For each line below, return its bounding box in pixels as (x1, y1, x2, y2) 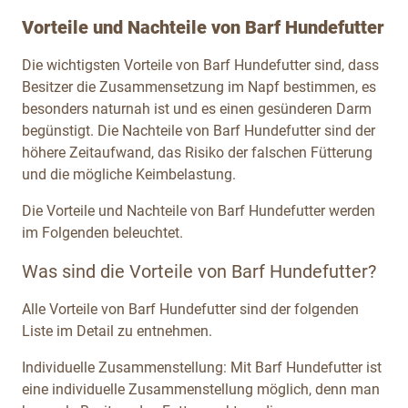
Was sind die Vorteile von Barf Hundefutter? (22, 260, 376, 282)
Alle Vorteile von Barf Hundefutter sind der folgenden (22, 300, 359, 318)
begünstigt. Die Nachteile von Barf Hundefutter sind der (22, 121, 375, 139)
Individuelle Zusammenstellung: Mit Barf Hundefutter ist (22, 358, 382, 376)
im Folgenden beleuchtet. (22, 223, 183, 241)
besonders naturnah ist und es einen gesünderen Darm (22, 99, 372, 117)
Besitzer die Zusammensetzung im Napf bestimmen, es (22, 77, 376, 96)
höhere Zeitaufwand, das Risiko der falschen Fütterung (22, 143, 372, 161)
